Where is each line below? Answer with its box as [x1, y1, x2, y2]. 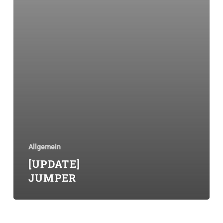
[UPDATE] [28, 157, 81, 171]
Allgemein [28, 143, 61, 151]
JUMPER [28, 171, 77, 185]
